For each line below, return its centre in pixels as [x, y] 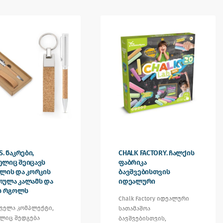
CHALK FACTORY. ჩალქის [157, 153]
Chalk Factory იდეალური [154, 198]
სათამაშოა [135, 208]
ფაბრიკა [133, 162]
